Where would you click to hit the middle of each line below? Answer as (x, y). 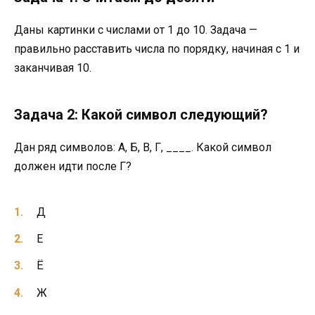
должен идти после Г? (73, 166)
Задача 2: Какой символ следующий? (141, 114)
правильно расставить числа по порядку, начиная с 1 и (157, 49)
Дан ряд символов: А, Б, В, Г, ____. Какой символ (143, 147)
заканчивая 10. (53, 67)
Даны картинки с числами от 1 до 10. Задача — (136, 30)
